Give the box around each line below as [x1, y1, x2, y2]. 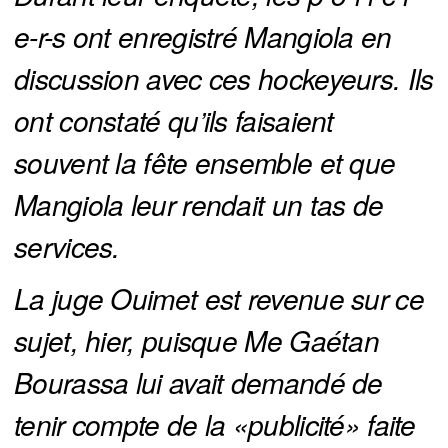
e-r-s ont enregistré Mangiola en [14, 16, 392, 57]
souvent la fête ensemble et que [14, 142, 396, 183]
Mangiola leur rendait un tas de [14, 184, 384, 225]
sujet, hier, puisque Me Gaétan [14, 320, 379, 361]
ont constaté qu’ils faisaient [14, 100, 334, 141]
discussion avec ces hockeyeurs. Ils [14, 58, 434, 99]
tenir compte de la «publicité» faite [14, 404, 416, 445]
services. [14, 226, 120, 267]
